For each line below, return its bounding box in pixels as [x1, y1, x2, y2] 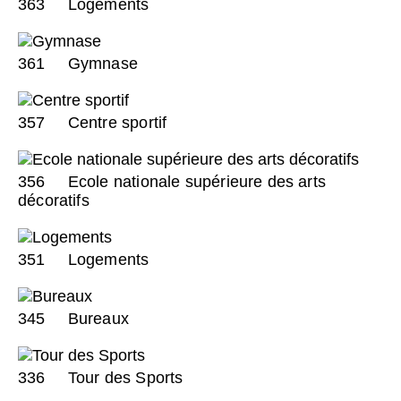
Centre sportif [63, 113, 167, 132]
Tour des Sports [63, 368, 183, 387]
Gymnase [63, 54, 138, 73]
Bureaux [63, 309, 129, 328]
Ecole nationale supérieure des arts [63, 172, 327, 191]
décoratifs [18, 191, 90, 209]
